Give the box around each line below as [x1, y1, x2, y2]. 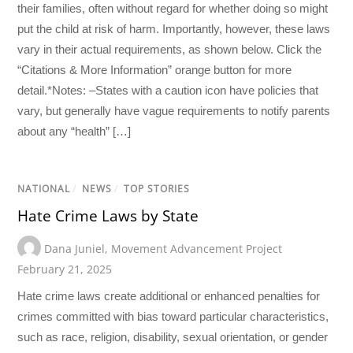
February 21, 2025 [17, 262, 113, 277]
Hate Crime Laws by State [17, 205, 199, 226]
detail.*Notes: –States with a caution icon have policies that [17, 83, 319, 97]
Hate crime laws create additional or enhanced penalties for [17, 289, 321, 303]
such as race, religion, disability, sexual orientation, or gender [17, 330, 329, 344]
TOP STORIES [124, 181, 191, 195]
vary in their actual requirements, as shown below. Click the [17, 42, 322, 56]
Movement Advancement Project [111, 241, 283, 257]
